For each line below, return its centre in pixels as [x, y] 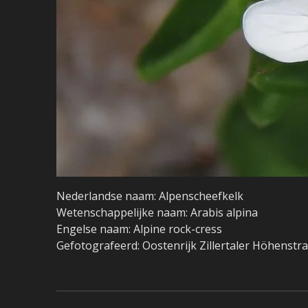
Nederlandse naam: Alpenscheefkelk [150, 196]
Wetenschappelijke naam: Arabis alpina [157, 213]
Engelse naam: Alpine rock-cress [139, 229]
